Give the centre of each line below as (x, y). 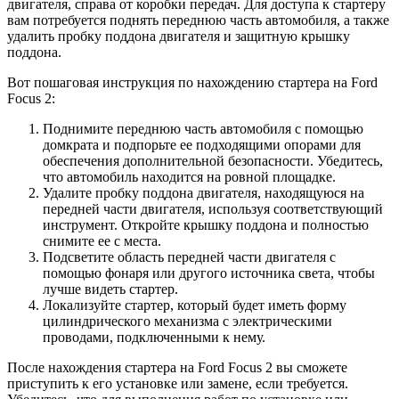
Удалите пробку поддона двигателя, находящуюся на (204, 192)
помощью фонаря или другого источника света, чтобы (209, 273)
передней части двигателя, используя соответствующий (213, 208)
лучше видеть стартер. (110, 289)
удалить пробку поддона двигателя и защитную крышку (179, 36)
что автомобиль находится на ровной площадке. (189, 176)
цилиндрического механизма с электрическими (187, 321)
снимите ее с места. (102, 240)
